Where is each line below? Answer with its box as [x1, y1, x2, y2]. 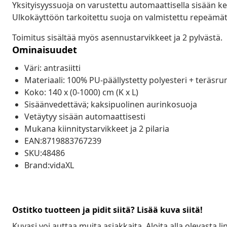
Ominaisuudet [12, 43, 77, 56]
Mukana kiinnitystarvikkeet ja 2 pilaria [24, 123, 169, 134]
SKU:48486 [24, 147, 65, 159]
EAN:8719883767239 [24, 135, 101, 146]
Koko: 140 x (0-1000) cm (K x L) [24, 86, 138, 98]
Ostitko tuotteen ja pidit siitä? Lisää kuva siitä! [12, 204, 203, 215]
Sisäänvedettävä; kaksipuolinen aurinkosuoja [24, 98, 197, 110]
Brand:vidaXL [24, 159, 74, 171]
